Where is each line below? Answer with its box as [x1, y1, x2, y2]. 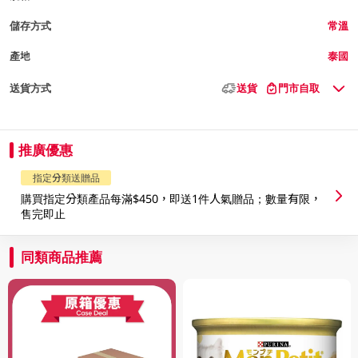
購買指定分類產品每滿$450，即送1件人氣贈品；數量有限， [21, 190, 322, 206]
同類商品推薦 [21, 247, 103, 266]
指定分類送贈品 [32, 171, 100, 185]
